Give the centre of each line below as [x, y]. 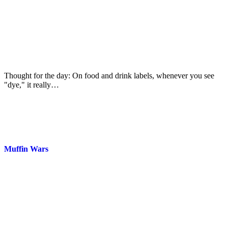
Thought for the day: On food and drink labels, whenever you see [109, 76]
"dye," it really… [32, 85]
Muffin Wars [26, 149]
